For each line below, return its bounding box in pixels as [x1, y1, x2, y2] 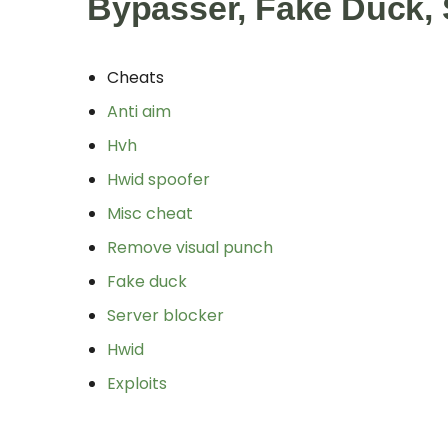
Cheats [107, 65, 164, 89]
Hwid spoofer [107, 167, 210, 191]
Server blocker [107, 303, 224, 327]
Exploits [107, 371, 167, 395]
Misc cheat [107, 201, 193, 225]
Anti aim [107, 99, 171, 123]
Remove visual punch [107, 235, 273, 259]
